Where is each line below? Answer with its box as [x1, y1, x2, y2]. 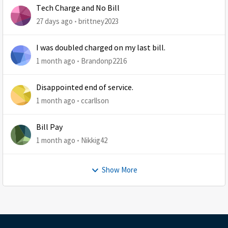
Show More [101, 165, 137, 175]
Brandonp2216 [81, 56, 127, 66]
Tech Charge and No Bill [36, 3, 120, 13]
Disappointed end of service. [36, 82, 133, 93]
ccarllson [81, 96, 109, 105]
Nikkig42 [81, 135, 107, 145]
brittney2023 [78, 16, 119, 26]
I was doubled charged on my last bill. [36, 43, 165, 53]
